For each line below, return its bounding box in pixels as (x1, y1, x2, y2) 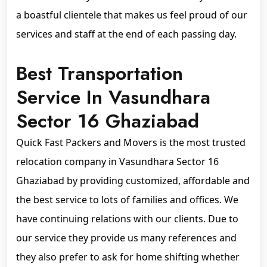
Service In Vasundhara (16, 83, 210, 111)
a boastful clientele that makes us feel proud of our (16, 8, 247, 21)
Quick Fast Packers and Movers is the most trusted (16, 136, 246, 149)
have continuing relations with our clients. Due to (16, 212, 238, 225)
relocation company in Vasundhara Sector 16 (16, 155, 219, 168)
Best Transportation (16, 60, 183, 87)
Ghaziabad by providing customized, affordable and (16, 174, 250, 187)
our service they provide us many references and (16, 231, 237, 244)
